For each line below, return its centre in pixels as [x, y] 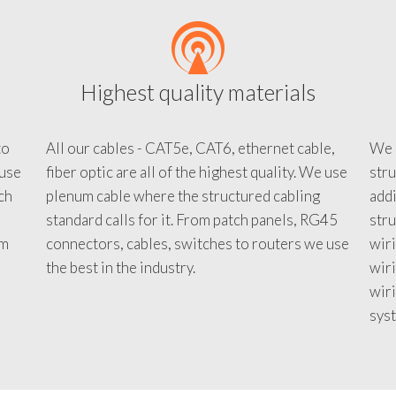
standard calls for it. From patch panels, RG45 [191, 236]
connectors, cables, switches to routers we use [197, 259]
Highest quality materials [198, 108]
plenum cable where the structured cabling [183, 212]
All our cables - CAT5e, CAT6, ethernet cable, [190, 164]
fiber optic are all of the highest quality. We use [196, 188]
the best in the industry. [120, 283]
